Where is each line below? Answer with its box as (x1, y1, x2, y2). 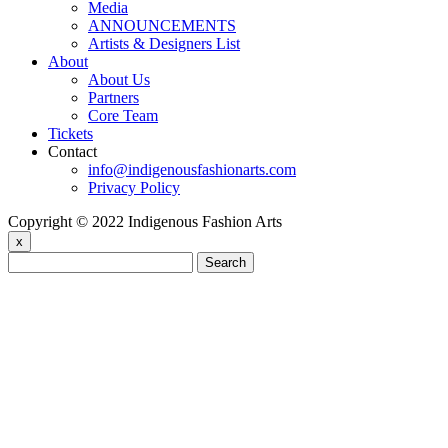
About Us (88, 71, 150, 89)
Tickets (48, 125, 93, 143)
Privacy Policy (88, 179, 180, 197)
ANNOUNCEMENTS (88, 17, 236, 35)
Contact (48, 143, 97, 161)
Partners (88, 89, 139, 107)
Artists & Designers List (88, 35, 240, 53)
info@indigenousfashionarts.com (88, 161, 296, 179)
